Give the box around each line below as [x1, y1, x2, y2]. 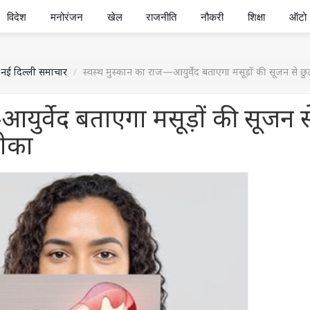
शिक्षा [247, 11, 265, 23]
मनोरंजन [50, 11, 83, 23]
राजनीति [146, 11, 177, 23]
